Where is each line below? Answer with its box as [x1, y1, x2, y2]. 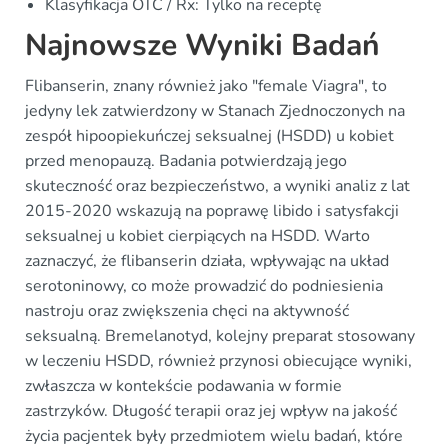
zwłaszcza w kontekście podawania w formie [25, 374, 342, 397]
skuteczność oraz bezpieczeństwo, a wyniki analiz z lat [25, 174, 410, 197]
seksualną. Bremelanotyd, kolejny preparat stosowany [25, 324, 415, 347]
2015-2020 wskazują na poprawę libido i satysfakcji [25, 199, 399, 222]
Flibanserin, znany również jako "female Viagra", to [25, 74, 387, 97]
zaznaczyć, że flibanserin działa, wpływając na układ [25, 249, 389, 272]
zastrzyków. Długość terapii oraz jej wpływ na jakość [25, 399, 397, 422]
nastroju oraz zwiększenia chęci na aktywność [25, 299, 349, 322]
